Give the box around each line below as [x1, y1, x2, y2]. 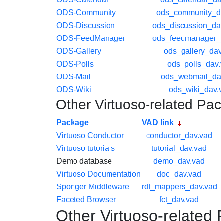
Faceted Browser [56, 195, 116, 204]
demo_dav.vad [153, 157, 205, 165]
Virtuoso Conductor [56, 131, 124, 140]
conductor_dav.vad [146, 131, 213, 140]
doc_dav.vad [157, 170, 202, 178]
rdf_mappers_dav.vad [141, 183, 217, 191]
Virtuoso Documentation [56, 170, 141, 178]
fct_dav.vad [159, 195, 199, 204]
